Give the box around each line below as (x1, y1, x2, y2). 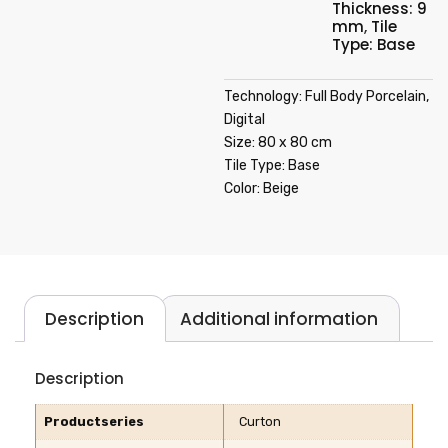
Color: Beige (224, 180, 299, 197)
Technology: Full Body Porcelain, (224, 88, 429, 105)
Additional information (180, 306, 379, 331)
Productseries (44, 414, 144, 430)
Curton (239, 414, 281, 430)
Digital (224, 111, 265, 128)
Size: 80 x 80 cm (224, 134, 332, 151)
